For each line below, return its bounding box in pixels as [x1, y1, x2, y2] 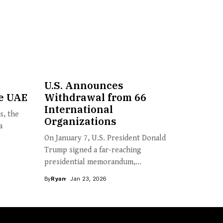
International [44, 102, 113, 116]
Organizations [44, 114, 116, 128]
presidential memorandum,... [44, 157, 141, 167]
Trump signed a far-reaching [44, 145, 141, 155]
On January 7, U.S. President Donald [44, 133, 166, 143]
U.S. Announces [44, 78, 123, 92]
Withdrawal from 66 [44, 90, 146, 104]
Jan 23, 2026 [70, 175, 107, 182]
